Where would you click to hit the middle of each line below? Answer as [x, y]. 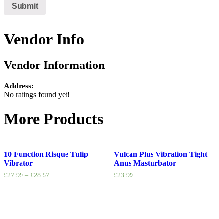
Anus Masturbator [145, 163]
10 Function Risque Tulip [46, 154]
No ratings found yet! [37, 95]
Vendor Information [54, 65]
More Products [54, 119]
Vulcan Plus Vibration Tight [160, 154]
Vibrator [18, 163]
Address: [19, 86]
